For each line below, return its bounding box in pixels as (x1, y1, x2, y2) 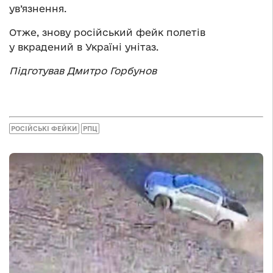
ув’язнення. (9, 3, 66, 15)
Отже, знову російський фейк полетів (9, 27, 205, 38)
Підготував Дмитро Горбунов (9, 65, 157, 77)
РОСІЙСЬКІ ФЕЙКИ (11, 124, 77, 132)
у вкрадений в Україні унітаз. (9, 41, 158, 53)
